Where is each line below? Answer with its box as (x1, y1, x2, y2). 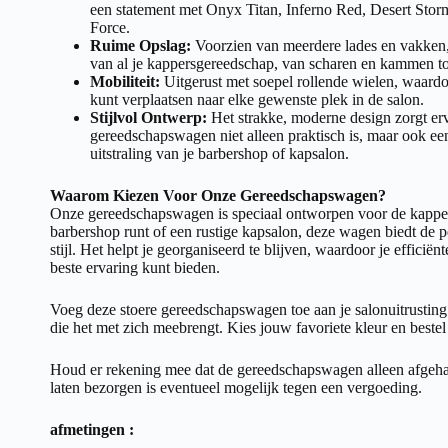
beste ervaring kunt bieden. (50, 258, 220, 276)
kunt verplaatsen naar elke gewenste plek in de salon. (90, 90, 424, 108)
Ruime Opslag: (90, 36, 191, 54)
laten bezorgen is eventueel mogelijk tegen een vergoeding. (50, 378, 422, 396)
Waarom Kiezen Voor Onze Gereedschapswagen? (50, 186, 386, 204)
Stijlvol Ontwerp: (90, 108, 207, 126)
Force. (90, 18, 130, 36)
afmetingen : (50, 420, 134, 438)
